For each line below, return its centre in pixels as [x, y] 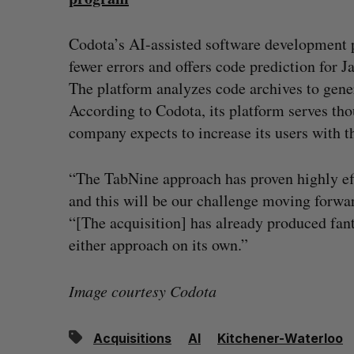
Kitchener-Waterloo [280, 338]
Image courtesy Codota [143, 291]
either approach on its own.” [158, 245]
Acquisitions [132, 338]
